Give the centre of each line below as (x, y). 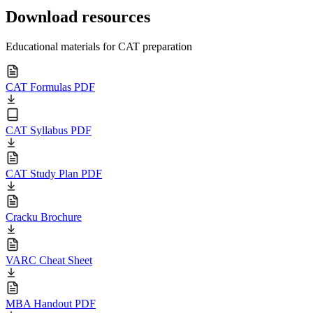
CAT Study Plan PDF (54, 174)
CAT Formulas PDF (50, 87)
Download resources (78, 17)
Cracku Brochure (44, 217)
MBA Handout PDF (51, 304)
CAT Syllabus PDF (49, 131)
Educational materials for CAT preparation (99, 47)
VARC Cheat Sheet (49, 261)
